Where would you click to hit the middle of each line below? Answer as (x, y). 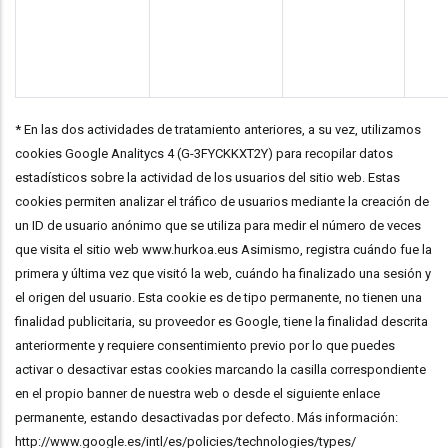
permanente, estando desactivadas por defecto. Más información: (206, 417)
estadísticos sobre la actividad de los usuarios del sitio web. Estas (207, 177)
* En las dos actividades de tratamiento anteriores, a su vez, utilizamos (218, 129)
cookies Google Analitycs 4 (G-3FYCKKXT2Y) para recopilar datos (204, 153)
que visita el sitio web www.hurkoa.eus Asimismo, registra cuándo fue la (223, 249)
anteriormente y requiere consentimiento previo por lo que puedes (205, 345)
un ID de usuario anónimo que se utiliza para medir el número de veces (218, 225)
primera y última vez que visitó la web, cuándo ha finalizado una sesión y (223, 273)
